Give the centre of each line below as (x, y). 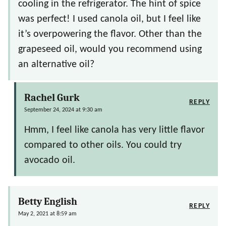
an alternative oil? (56, 65)
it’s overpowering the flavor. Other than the (110, 35)
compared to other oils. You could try (103, 146)
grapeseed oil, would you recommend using (110, 50)
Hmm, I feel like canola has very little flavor (115, 130)
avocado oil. (50, 161)
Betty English (48, 202)
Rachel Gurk (52, 98)
